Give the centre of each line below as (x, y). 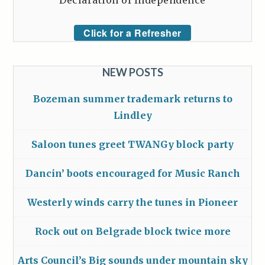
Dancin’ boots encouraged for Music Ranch (132, 174)
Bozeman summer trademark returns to (132, 99)
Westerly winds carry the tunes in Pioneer (132, 203)
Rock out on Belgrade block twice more (132, 232)
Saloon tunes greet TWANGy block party (132, 145)
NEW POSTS (132, 72)
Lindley (132, 116)
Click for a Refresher (132, 33)
